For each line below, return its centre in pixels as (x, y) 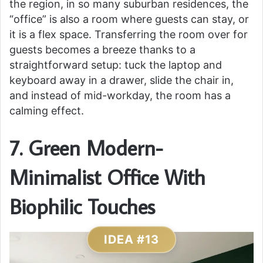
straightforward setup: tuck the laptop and (116, 65)
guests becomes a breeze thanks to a (102, 50)
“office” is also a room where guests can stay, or (129, 19)
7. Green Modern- (86, 148)
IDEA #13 (131, 240)
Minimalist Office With (107, 177)
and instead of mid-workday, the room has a (120, 96)
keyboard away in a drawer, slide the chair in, (122, 80)
